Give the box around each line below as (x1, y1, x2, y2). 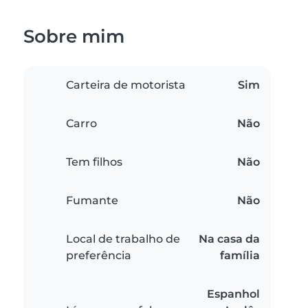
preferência (66, 249, 131, 263)
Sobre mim (23, 25, 124, 47)
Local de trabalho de (66, 232, 180, 246)
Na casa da (199, 232, 260, 246)
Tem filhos (66, 155, 122, 169)
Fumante (66, 194, 118, 208)
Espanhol (207, 287, 260, 301)
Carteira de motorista (66, 78, 186, 92)
